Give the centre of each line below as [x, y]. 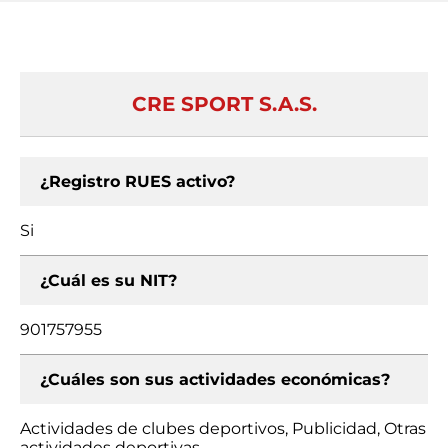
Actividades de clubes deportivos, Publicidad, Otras [223, 428]
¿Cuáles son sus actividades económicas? [215, 379]
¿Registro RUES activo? [137, 181]
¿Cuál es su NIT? [108, 280]
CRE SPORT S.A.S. [224, 104]
